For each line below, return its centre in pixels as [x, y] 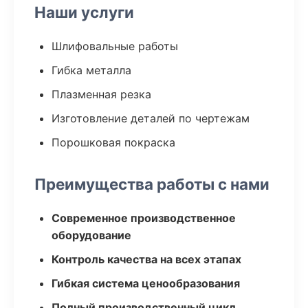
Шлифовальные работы [115, 46]
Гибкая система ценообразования [146, 283]
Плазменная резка [101, 94]
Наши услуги [84, 12]
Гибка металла [91, 70]
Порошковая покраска [113, 142]
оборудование [91, 235]
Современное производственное [144, 218]
